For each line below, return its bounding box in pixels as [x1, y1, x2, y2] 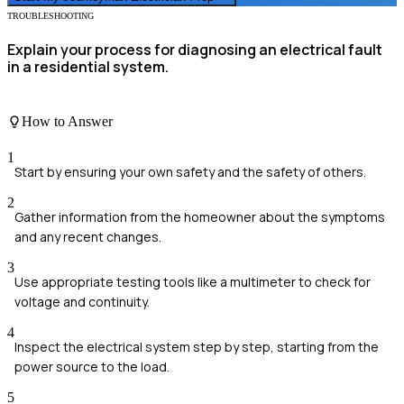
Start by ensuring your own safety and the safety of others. [14, 162, 366, 180]
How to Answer [22, 114, 113, 130]
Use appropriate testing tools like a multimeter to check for [14, 272, 371, 290]
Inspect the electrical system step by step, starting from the [14, 337, 379, 355]
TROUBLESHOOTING [7, 10, 94, 21]
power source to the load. [14, 357, 170, 375]
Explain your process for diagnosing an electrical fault [7, 39, 382, 60]
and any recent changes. [14, 227, 161, 245]
